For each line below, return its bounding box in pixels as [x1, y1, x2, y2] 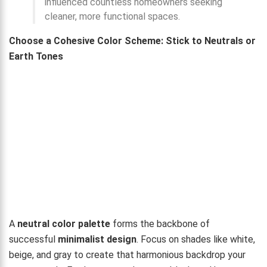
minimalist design [58, 233, 136, 245]
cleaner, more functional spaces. [45, 10, 180, 22]
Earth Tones [9, 50, 63, 62]
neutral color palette [17, 218, 110, 229]
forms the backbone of [110, 218, 210, 229]
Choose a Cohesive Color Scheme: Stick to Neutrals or [9, 35, 256, 46]
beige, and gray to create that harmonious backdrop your [9, 249, 246, 260]
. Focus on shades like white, [136, 233, 255, 245]
